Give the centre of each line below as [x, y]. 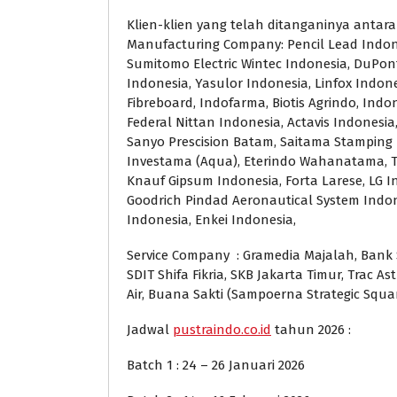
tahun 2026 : [311, 329]
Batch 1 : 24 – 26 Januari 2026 [216, 365]
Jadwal [150, 329]
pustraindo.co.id [222, 329]
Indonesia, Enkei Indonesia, [211, 219]
